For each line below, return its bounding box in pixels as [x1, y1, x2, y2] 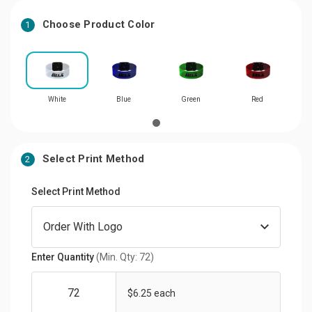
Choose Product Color [42, 17, 155, 31]
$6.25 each [127, 287, 175, 299]
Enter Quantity [31, 251, 96, 263]
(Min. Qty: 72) [96, 251, 154, 263]
